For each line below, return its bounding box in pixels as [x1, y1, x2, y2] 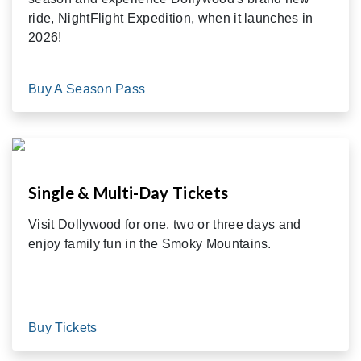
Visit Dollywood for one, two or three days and [28, 217, 301, 231]
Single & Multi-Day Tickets [28, 182, 229, 202]
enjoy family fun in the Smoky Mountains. [28, 236, 272, 251]
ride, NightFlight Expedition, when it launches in [28, 10, 313, 25]
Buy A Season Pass [28, 81, 149, 96]
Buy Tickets [28, 320, 101, 334]
